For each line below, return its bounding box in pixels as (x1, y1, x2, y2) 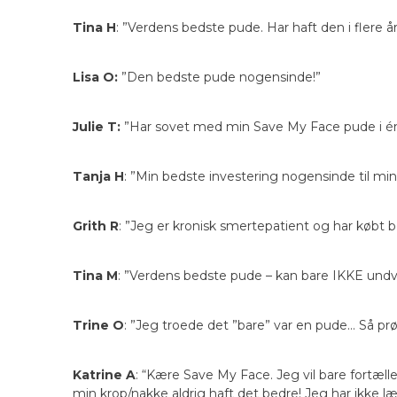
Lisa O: (73, 69, 118, 86)
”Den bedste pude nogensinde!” (118, 69, 321, 86)
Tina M (73, 268, 118, 284)
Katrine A (73, 367, 136, 384)
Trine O (73, 317, 124, 334)
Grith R (73, 218, 119, 235)
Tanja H (73, 168, 124, 185)
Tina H (73, 19, 116, 36)
